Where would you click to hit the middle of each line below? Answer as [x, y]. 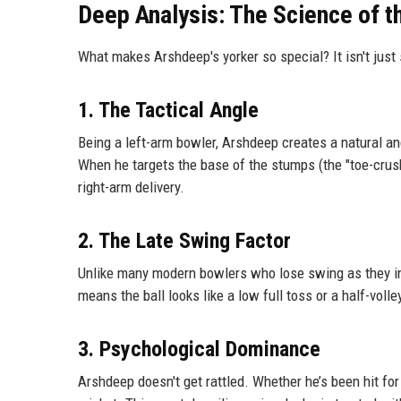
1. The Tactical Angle [168, 111]
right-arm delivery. [131, 188]
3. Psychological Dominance [199, 350]
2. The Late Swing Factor [184, 241]
